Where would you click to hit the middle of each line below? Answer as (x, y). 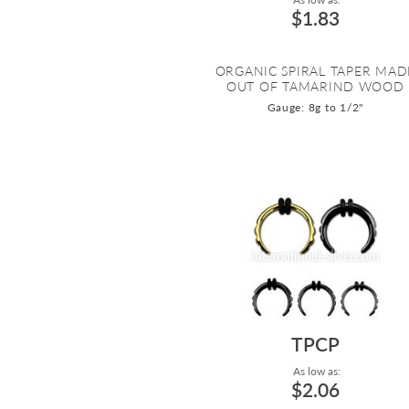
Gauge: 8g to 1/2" (315, 108)
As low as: (315, 372)
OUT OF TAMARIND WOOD (315, 87)
